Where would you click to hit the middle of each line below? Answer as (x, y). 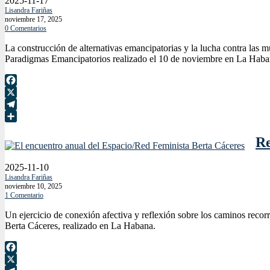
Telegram (23, 116)
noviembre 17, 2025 (33, 19)
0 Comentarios (26, 28)
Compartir (24, 128)
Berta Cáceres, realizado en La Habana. (80, 226)
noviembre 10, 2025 (33, 187)
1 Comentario (24, 196)
